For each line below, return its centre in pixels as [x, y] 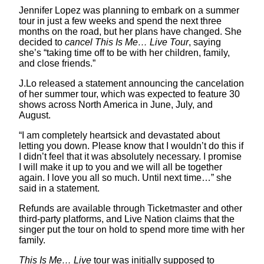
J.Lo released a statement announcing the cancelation [131, 83]
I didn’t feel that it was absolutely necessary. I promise [130, 156]
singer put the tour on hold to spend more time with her [132, 229]
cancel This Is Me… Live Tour [127, 42]
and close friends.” [57, 63]
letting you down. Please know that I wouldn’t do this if [131, 146]
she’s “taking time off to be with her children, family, [124, 52]
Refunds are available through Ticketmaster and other [131, 208]
